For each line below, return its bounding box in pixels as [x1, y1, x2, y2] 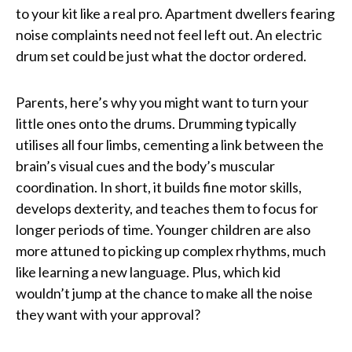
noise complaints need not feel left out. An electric [16, 25, 322, 43]
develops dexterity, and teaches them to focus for [16, 199, 318, 217]
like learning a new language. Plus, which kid [16, 262, 280, 280]
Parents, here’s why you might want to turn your [16, 93, 309, 111]
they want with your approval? [16, 305, 203, 323]
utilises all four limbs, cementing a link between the [16, 135, 324, 153]
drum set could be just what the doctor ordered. [16, 46, 306, 64]
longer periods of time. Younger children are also [16, 220, 310, 238]
